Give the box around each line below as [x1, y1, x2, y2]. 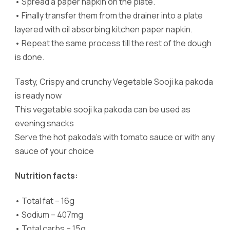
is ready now [15, 90, 62, 102]
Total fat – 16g [22, 195, 74, 206]
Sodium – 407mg [22, 208, 83, 220]
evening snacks [15, 118, 74, 129]
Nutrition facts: [15, 170, 78, 182]
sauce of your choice [15, 145, 94, 157]
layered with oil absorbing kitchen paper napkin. [15, 23, 193, 35]
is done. [15, 51, 44, 63]
